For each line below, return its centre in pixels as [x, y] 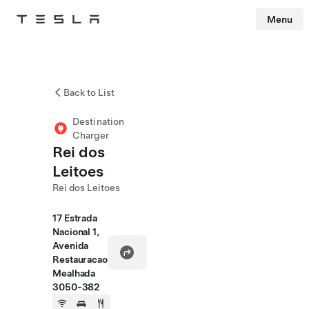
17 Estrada [75, 218]
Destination [99, 121]
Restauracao [80, 259]
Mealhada [74, 273]
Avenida [71, 246]
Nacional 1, [76, 232]
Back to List [89, 92]
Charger [91, 135]
